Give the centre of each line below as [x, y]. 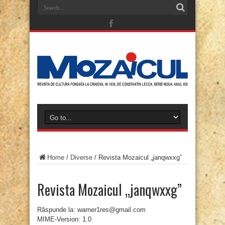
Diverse [81, 158]
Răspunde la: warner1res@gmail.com [91, 210]
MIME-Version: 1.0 [64, 219]
